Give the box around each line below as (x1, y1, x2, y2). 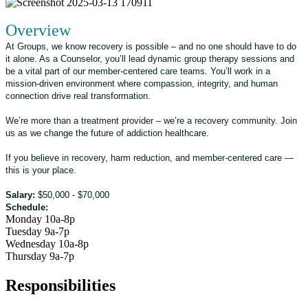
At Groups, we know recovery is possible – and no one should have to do (5, 41, 296, 52)
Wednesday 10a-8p (5, 237, 89, 250)
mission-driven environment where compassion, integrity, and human (5, 78, 278, 89)
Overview (5, 21, 71, 39)
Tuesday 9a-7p (5, 225, 69, 237)
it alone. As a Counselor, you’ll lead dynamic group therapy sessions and (5, 53, 294, 64)
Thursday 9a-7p (5, 250, 74, 262)
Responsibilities (5, 276, 115, 294)
